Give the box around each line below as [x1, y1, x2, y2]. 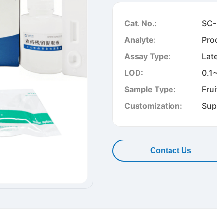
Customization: [124, 101, 182, 110]
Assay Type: [124, 51, 171, 61]
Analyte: [124, 35, 156, 45]
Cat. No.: [124, 18, 157, 28]
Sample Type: [124, 84, 176, 94]
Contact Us [150, 146, 191, 155]
